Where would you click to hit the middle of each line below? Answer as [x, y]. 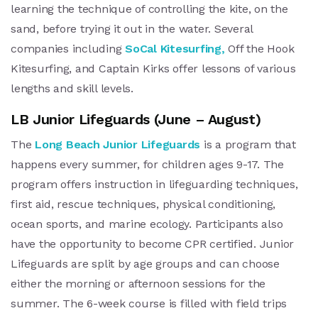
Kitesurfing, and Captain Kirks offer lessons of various [153, 69]
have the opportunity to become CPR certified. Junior [152, 244]
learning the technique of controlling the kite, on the [149, 9]
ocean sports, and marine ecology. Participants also [147, 224]
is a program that [248, 145]
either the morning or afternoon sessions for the [138, 284]
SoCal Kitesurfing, [175, 49]
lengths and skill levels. [72, 89]
